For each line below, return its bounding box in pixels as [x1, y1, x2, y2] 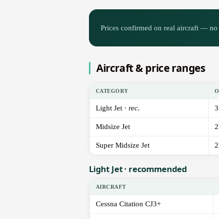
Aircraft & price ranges [96, 61, 205, 75]
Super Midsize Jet [96, 141, 150, 150]
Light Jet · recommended [89, 163, 188, 175]
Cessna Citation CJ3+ [96, 200, 161, 208]
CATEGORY [96, 88, 129, 94]
